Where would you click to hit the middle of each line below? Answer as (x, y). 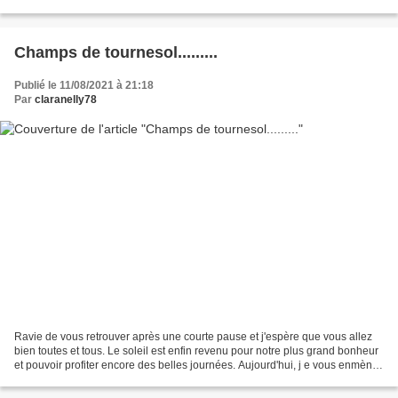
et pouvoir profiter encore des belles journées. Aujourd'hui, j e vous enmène (196, 366)
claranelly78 (66, 99)
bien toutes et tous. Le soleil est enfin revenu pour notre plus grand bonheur (196, 351)
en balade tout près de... (72, 380)
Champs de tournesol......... (116, 52)
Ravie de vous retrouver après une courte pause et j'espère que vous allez (193, 337)
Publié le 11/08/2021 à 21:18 (84, 85)
